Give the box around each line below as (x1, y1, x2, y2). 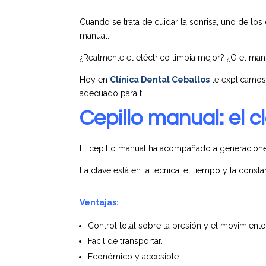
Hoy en (80, 74, 110, 84)
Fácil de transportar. (88, 236, 163, 246)
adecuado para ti (80, 88, 144, 98)
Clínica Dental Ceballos (110, 74, 210, 84)
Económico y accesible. (88, 252, 181, 262)
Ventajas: (80, 198, 119, 208)
